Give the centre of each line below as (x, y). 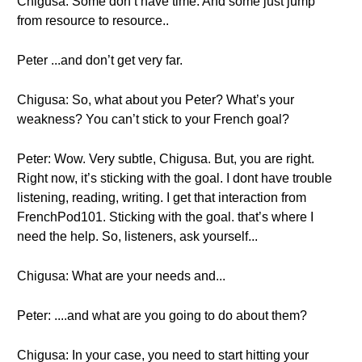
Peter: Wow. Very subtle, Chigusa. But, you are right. (166, 159)
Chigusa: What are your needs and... (121, 276)
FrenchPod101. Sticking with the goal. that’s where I (165, 217)
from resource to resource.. (93, 21)
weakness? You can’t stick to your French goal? (153, 119)
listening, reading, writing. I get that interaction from (162, 198)
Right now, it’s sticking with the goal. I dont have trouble (175, 178)
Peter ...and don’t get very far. (100, 60)
